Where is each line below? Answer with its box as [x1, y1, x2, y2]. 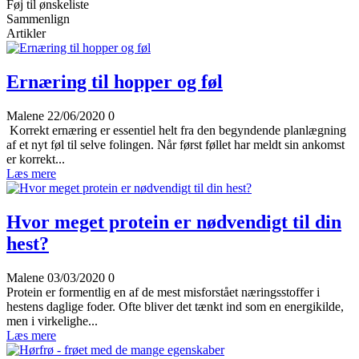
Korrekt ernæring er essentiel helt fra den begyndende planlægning [6, 123, 346, 137]
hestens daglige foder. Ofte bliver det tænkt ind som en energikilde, [6, 299, 344, 313]
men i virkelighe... [6, 313, 98, 328]
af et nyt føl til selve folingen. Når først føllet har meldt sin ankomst [6, 137, 345, 151]
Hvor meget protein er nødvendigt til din [6, 211, 341, 232]
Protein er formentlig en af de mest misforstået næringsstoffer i [6, 284, 320, 299]
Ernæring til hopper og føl [6, 71, 223, 92]
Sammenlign [6, 12, 70, 26]
